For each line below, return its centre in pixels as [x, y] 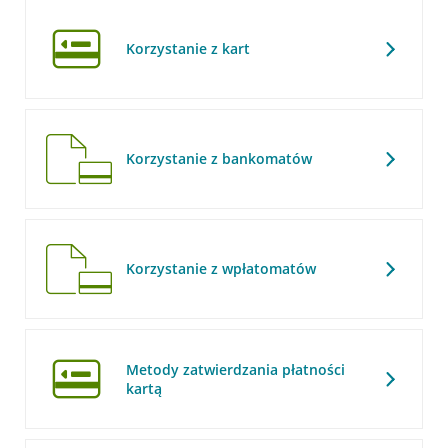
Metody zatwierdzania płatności [235, 370]
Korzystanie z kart [187, 49]
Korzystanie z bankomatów [218, 159]
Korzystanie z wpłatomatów [220, 269]
